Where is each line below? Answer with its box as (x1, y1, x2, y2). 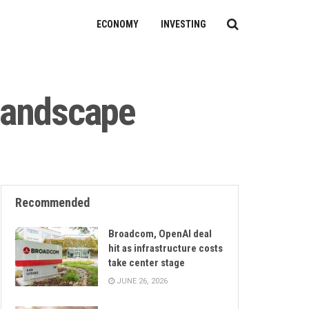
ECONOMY (97, 19, 139, 30)
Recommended (15, 195, 90, 210)
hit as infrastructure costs (108, 242, 223, 255)
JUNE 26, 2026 (114, 277, 168, 286)
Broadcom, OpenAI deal (108, 228, 212, 241)
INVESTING (161, 19, 206, 30)
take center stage (108, 257, 185, 270)
